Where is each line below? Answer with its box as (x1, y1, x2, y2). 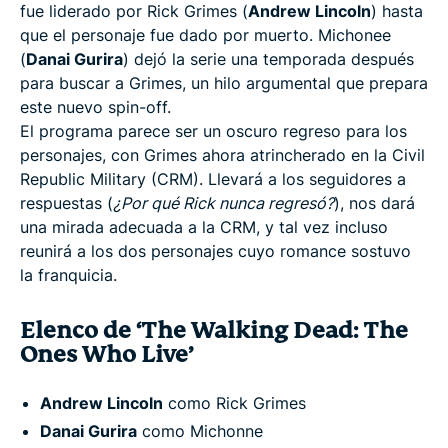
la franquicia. (20, 264, 117, 285)
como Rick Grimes (163, 392, 306, 413)
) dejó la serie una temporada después (123, 48, 414, 69)
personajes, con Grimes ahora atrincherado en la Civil (20, 144, 425, 165)
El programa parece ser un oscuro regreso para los (20, 120, 407, 141)
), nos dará (334, 192, 415, 213)
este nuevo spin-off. (20, 96, 171, 117)
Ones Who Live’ (20, 339, 193, 369)
